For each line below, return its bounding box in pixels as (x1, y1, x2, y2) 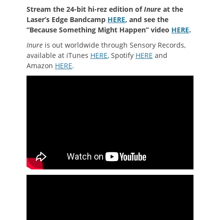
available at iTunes (27, 51, 90, 60)
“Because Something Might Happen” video (27, 25, 171, 35)
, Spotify (108, 51, 136, 60)
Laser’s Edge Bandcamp (27, 15, 108, 25)
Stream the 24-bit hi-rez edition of (27, 4, 144, 14)
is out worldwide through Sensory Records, (43, 40, 186, 50)
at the (163, 4, 183, 14)
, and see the (125, 15, 168, 25)
